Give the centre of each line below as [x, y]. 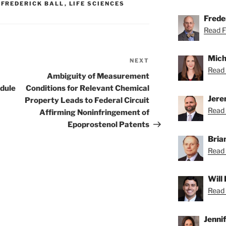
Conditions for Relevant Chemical [88, 89]
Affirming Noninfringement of [95, 113]
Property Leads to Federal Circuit [87, 101]
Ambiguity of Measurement [98, 76]
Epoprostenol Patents [109, 125]
